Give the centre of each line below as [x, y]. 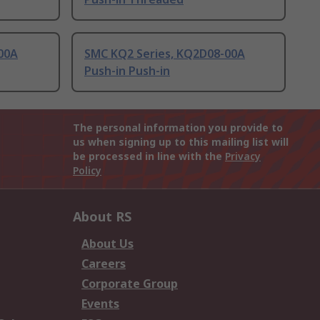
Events [100, 304]
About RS [102, 217]
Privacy [243, 156]
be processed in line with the [149, 156]
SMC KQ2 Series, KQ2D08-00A [165, 54]
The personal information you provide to [178, 128]
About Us [107, 244]
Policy [87, 171]
